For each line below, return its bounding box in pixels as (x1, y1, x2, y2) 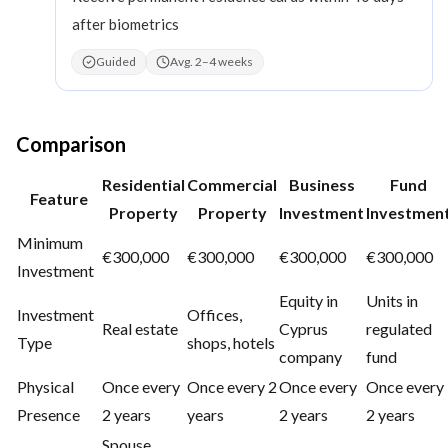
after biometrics (72, 14, 179, 33)
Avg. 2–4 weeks (170, 53, 253, 69)
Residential (102, 174, 185, 194)
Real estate (102, 318, 178, 338)
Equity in (279, 290, 338, 310)
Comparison (16, 131, 126, 156)
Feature (29, 188, 88, 208)
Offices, (187, 304, 242, 324)
